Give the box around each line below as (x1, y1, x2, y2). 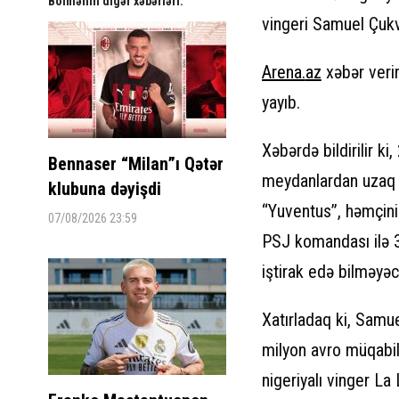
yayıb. (261, 91, 300, 113)
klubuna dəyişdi (47, 177, 161, 199)
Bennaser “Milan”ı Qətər (47, 152, 224, 175)
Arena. (261, 61, 305, 83)
